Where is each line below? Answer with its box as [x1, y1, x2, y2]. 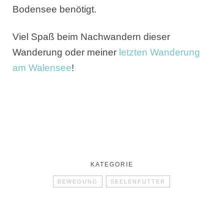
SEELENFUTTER [110, 178, 165, 184]
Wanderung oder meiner [12, 46, 119, 57]
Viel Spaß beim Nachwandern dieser [12, 31, 170, 42]
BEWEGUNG [57, 178, 98, 184]
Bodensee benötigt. [12, 3, 96, 14]
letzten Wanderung [119, 46, 200, 57]
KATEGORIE [90, 160, 133, 168]
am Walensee [12, 62, 71, 73]
